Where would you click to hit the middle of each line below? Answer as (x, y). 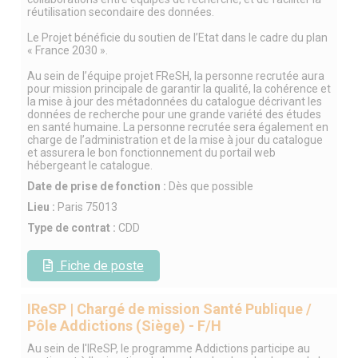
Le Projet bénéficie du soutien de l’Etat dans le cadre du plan (177, 37)
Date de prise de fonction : (97, 186)
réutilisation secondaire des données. (120, 12)
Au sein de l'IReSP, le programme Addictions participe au (168, 348)
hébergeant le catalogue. (89, 165)
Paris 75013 (87, 207)
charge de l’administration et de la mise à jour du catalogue (175, 139)
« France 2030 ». (67, 50)
